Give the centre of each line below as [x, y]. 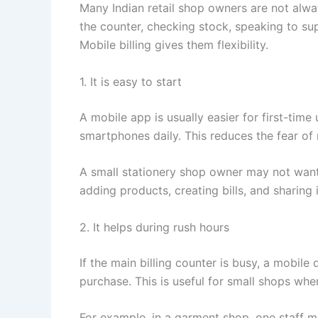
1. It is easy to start [131, 81]
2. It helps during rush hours [154, 227]
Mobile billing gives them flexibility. [174, 45]
